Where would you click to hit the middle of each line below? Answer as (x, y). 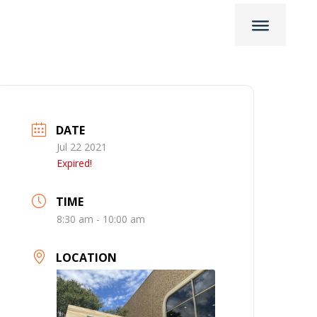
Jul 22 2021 (82, 147)
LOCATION (87, 258)
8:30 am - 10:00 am (101, 219)
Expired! (75, 163)
